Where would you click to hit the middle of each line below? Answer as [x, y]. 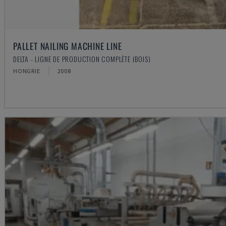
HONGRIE [27, 71]
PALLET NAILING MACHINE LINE [68, 46]
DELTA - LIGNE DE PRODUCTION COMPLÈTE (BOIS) [82, 59]
